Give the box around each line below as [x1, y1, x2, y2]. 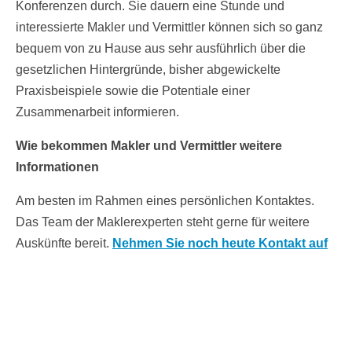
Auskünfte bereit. [16, 236, 112, 251]
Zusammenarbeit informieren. [16, 105, 179, 119]
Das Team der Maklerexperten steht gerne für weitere [16, 215, 310, 229]
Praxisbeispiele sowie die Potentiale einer [16, 84, 250, 98]
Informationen [16, 160, 99, 174]
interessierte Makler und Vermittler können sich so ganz [16, 20, 323, 35]
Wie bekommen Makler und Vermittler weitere [16, 139, 282, 153]
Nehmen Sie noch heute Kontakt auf [112, 236, 328, 251]
